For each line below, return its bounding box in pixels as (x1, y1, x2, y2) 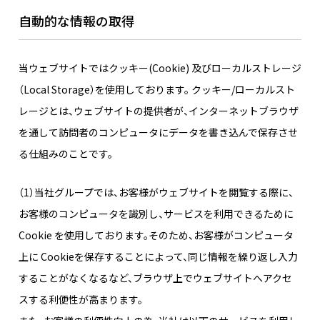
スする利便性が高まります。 (19, 292, 143, 307)
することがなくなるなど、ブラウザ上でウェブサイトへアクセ (19, 271, 292, 286)
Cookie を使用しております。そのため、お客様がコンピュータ (19, 228, 294, 243)
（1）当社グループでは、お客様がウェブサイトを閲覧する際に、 (19, 185, 294, 200)
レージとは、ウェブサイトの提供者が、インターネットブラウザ (19, 104, 299, 119)
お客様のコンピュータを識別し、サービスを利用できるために (19, 206, 294, 221)
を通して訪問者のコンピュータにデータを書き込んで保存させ (19, 125, 298, 140)
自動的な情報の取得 (19, 11, 134, 31)
